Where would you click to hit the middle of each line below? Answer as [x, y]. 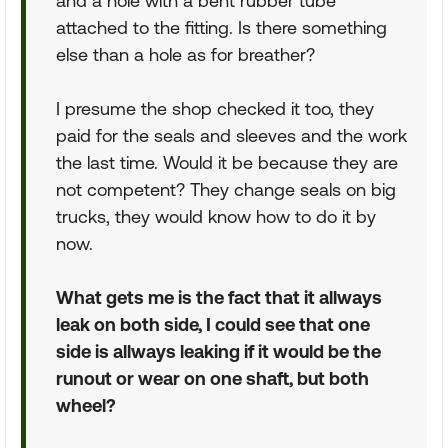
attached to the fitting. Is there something [221, 27]
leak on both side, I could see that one [213, 324]
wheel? [86, 405]
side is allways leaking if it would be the [218, 351]
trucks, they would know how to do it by [216, 216]
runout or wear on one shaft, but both [212, 378]
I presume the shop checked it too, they [215, 108]
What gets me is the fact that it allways [219, 297]
